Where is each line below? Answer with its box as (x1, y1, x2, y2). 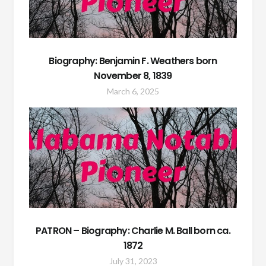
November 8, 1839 (94, 68, 172, 83)
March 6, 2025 (107, 85, 159, 96)
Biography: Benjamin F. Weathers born (49, 53, 217, 68)
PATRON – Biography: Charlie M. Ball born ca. (36, 223, 230, 237)
